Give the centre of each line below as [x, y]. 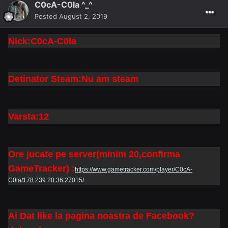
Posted [47, 17]
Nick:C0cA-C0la [42, 41]
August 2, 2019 [83, 17]
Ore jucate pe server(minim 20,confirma [94, 154]
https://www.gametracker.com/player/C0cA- [134, 170]
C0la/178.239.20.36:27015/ [46, 180]
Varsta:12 [28, 117]
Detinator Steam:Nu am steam [73, 79]
